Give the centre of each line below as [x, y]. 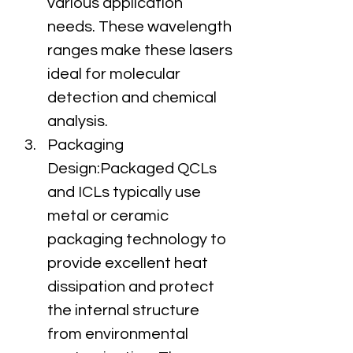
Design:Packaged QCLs [134, 169]
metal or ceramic [110, 216]
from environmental [119, 334]
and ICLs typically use [126, 192]
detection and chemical [134, 98]
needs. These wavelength [141, 27]
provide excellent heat [129, 263]
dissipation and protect [132, 287]
